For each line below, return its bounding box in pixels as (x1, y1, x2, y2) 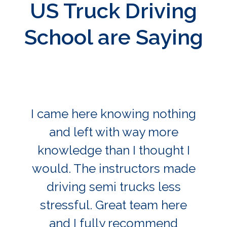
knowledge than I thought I (37, 142, 190, 158)
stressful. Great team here (40, 197, 187, 212)
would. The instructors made (31, 161, 196, 176)
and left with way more (49, 124, 178, 139)
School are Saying (24, 24, 203, 50)
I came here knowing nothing (31, 106, 196, 121)
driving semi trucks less (46, 179, 181, 194)
